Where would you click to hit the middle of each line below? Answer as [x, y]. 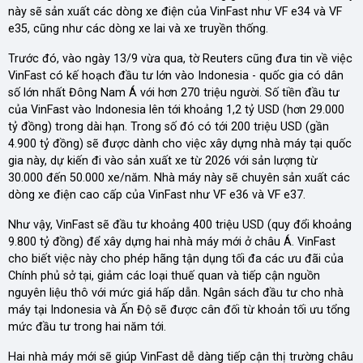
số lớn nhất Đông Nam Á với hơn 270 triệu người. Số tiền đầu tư [174, 92]
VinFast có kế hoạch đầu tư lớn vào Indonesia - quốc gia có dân [176, 75]
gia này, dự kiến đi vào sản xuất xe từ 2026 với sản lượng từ [163, 160]
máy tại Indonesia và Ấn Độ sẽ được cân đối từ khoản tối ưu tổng [179, 310]
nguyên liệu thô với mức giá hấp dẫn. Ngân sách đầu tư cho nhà [176, 293]
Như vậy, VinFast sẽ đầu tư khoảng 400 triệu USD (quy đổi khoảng [180, 224]
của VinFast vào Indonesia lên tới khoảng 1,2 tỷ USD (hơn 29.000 [176, 109]
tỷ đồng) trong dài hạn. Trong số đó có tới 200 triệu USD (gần [169, 126]
